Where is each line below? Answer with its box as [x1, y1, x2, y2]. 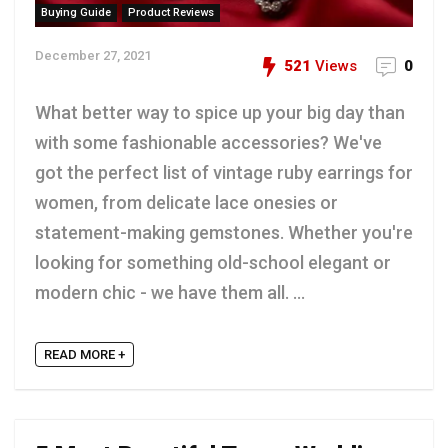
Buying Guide [41, 5, 111, 19]
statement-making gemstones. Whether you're [35, 221, 413, 243]
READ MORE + [44, 347, 125, 363]
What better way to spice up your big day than [35, 101, 405, 123]
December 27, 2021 [35, 47, 151, 63]
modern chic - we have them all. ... [35, 281, 305, 303]
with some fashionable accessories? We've [35, 131, 382, 153]
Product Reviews [128, 5, 214, 19]
